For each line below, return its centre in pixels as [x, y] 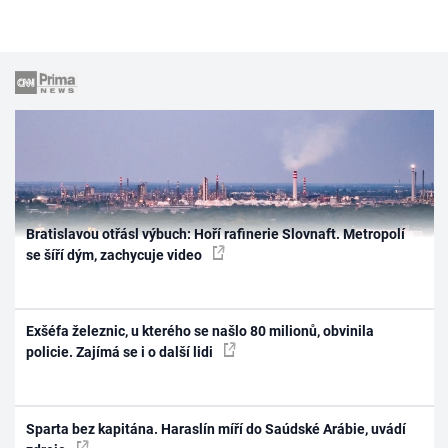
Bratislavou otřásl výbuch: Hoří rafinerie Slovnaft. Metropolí [216, 233]
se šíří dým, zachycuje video [116, 254]
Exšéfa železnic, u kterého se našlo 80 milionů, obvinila [200, 331]
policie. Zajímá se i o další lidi [121, 352]
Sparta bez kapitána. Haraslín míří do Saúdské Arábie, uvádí [216, 428]
